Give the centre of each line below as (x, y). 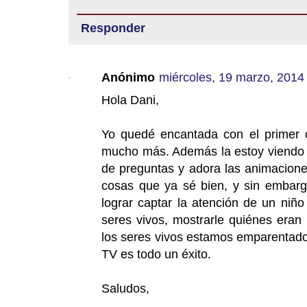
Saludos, (125, 288)
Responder (113, 28)
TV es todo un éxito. (156, 254)
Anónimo (128, 77)
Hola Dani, (130, 100)
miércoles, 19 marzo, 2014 (232, 77)
